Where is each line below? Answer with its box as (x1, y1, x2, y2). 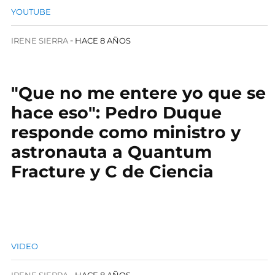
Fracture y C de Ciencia (11, 161, 214, 182)
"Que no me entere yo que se (11, 83, 266, 103)
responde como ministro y (11, 122, 241, 142)
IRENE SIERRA (11, 36, 68, 45)
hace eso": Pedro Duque (11, 103, 222, 123)
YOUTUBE (11, 7, 51, 17)
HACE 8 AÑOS (75, 36, 131, 45)
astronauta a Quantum (11, 142, 212, 162)
